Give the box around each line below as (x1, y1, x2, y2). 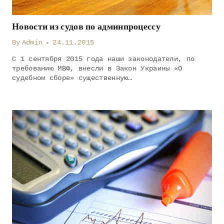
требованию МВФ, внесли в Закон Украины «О (12, 64, 182, 72)
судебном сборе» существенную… (12, 74, 132, 82)
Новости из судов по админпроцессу (12, 20, 160, 32)
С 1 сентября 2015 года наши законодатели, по (12, 55, 195, 63)
